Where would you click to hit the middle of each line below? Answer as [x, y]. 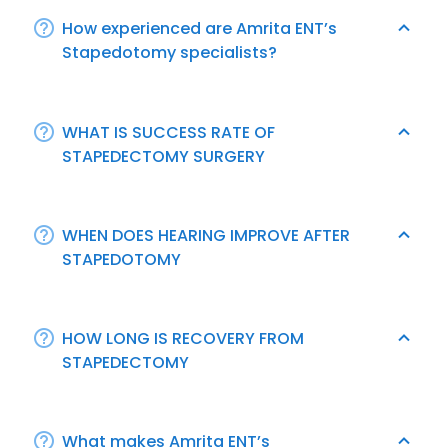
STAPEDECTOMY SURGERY [163, 156]
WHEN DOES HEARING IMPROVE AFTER [206, 235]
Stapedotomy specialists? [169, 52]
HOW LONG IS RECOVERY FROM [183, 338]
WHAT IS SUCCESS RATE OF [168, 132]
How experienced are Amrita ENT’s [199, 28]
